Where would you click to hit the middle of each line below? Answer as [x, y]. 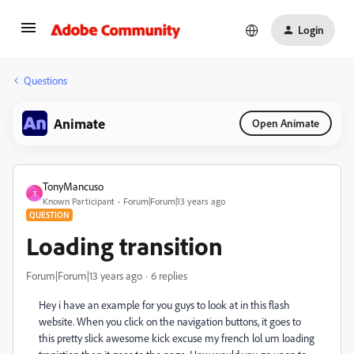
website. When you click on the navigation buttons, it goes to [170, 321]
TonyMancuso [73, 186]
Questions [45, 80]
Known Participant [79, 201]
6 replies [169, 275]
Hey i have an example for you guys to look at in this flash [164, 305]
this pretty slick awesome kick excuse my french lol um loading [177, 338]
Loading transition [124, 246]
